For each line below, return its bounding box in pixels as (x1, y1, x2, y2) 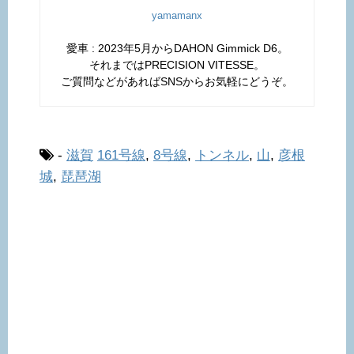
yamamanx (152, 9, 202, 22)
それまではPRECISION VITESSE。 (89, 58, 265, 72)
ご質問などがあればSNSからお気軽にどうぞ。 (61, 75, 293, 88)
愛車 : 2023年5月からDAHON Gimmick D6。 (66, 42, 288, 55)
